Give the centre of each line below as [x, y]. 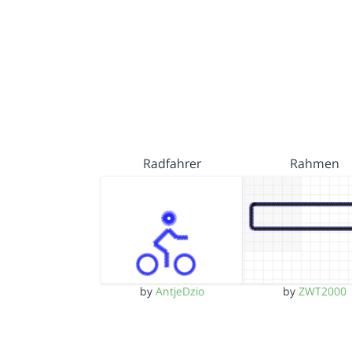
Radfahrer [172, 164]
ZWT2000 [322, 291]
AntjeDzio [180, 291]
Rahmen [314, 164]
